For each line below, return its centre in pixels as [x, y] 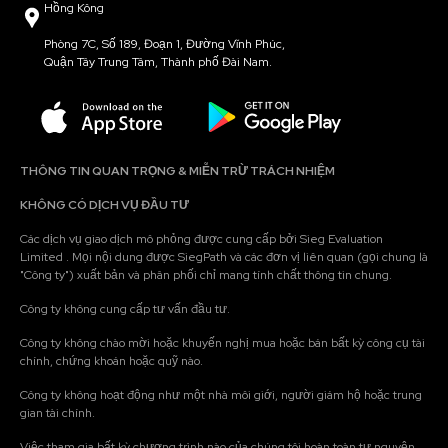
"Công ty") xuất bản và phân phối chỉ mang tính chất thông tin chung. [206, 274]
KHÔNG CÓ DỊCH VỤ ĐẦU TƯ [104, 204]
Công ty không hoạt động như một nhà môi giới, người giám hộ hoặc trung [221, 394]
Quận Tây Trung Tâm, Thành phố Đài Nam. [158, 62]
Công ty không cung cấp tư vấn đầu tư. [125, 308]
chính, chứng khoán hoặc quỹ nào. [111, 360]
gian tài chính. [57, 412]
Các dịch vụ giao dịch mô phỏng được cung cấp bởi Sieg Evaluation [201, 238]
